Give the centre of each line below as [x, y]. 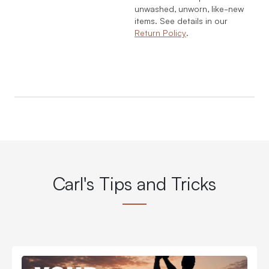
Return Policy [160, 32]
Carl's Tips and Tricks [134, 182]
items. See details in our [181, 20]
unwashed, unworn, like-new [189, 8]
